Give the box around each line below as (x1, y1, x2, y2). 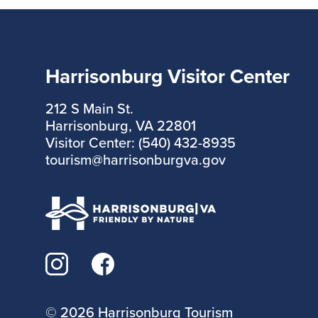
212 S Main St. (45, 98, 133, 119)
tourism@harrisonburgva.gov (45, 149, 226, 170)
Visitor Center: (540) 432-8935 (45, 132, 236, 153)
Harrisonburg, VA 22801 (45, 115, 196, 136)
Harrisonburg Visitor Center (45, 62, 290, 91)
